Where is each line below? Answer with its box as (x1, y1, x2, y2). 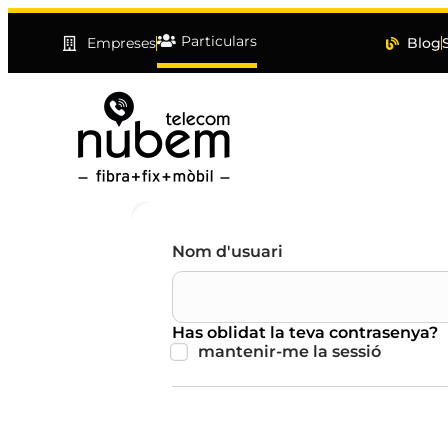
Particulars (180, 31, 257, 50)
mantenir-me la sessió (198, 342, 381, 361)
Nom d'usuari (172, 242, 283, 261)
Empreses (86, 34, 156, 52)
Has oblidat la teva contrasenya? (172, 323, 438, 342)
